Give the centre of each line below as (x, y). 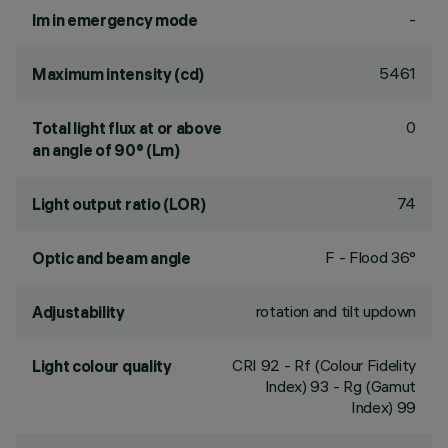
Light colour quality (102, 366)
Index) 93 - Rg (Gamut (340, 386)
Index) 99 (383, 407)
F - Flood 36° (370, 257)
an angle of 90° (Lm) (106, 150)
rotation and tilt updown (335, 311)
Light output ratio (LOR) (119, 204)
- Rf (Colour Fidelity (348, 365)
